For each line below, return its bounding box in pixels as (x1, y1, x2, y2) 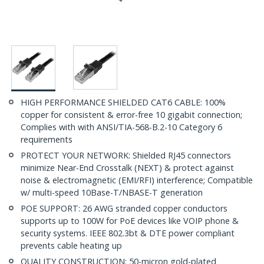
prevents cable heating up (21, 240, 122, 252)
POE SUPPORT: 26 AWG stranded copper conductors (21, 203, 227, 214)
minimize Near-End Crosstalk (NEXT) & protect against (21, 162, 234, 174)
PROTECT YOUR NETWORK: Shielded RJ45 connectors (21, 150, 231, 161)
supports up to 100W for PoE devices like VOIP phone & (21, 215, 239, 227)
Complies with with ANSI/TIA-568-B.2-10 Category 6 (21, 121, 222, 133)
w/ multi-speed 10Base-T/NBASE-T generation (21, 187, 203, 199)
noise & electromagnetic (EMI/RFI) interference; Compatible (21, 174, 253, 186)
